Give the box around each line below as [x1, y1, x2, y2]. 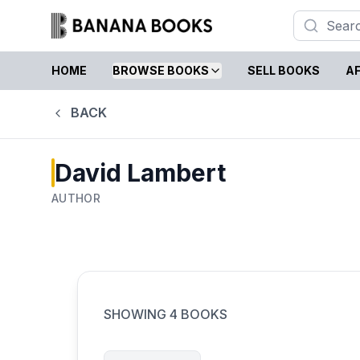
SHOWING [104, 305, 170, 322]
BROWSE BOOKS [112, 63, 209, 77]
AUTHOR [51, 190, 101, 205]
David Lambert [55, 157, 226, 187]
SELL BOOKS [247, 63, 320, 77]
